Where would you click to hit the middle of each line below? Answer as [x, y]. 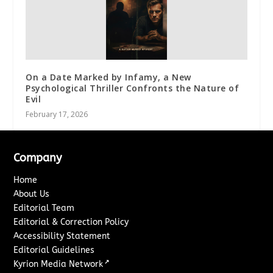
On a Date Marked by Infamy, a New [108, 77]
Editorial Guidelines [54, 250]
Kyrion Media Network [58, 264]
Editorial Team [44, 208]
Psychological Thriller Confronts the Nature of [133, 88]
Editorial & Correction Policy [71, 222]
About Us [32, 194]
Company [38, 158]
